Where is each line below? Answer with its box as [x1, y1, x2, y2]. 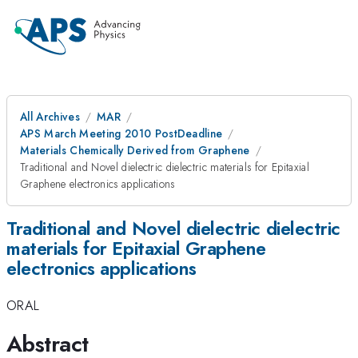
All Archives [20, 109, 80, 125]
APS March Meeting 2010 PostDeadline [20, 125, 223, 141]
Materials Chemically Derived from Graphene [20, 142, 250, 158]
